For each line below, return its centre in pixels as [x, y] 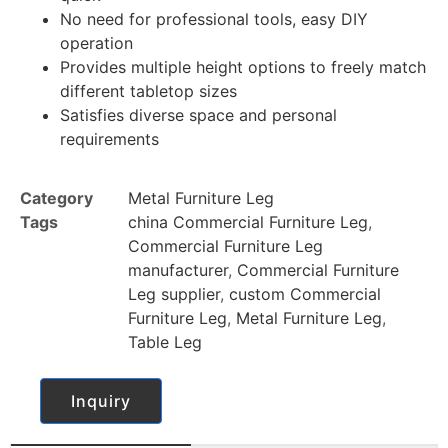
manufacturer [178, 269]
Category [56, 197]
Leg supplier [174, 293]
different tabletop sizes [148, 91]
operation [96, 43]
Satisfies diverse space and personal [198, 115]
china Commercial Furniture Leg [248, 221]
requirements [109, 139]
